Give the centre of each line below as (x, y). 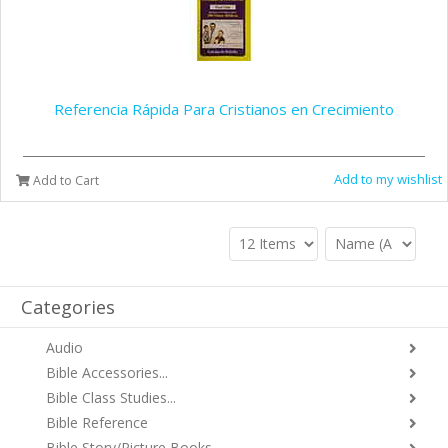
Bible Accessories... (107, 372)
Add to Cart (64, 180)
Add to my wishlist (388, 179)
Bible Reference (97, 422)
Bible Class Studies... (111, 397)
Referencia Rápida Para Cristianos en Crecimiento (224, 109)
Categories (68, 307)
